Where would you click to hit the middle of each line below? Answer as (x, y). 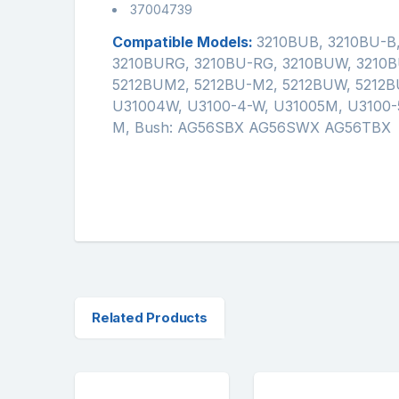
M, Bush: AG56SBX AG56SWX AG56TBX (252, 127)
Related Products (149, 317)
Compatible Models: (184, 41)
